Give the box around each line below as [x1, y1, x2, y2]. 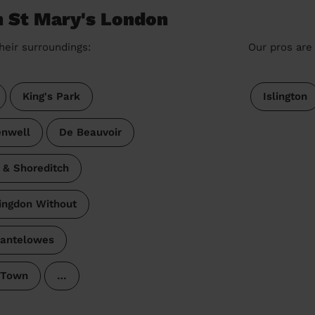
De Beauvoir [58, 125, 122, 139]
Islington [262, 89, 307, 103]
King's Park [22, 89, 80, 103]
